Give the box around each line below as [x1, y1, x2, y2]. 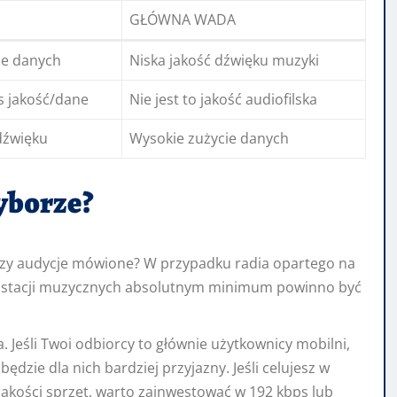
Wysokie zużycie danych [129, 128, 289, 149]
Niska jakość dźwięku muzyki [129, 51, 319, 71]
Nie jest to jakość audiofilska [129, 90, 317, 110]
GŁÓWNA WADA [129, 10, 236, 30]
